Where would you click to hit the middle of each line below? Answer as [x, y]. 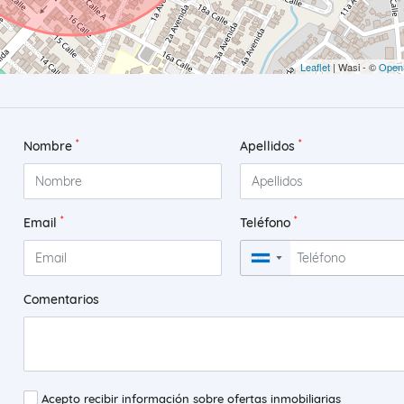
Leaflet [315, 67]
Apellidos [269, 147]
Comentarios [61, 300]
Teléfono [266, 223]
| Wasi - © [354, 67]
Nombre [49, 147]
